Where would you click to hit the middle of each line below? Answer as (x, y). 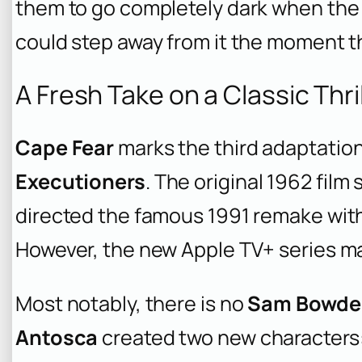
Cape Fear (65, 147)
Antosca (57, 337)
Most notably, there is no (132, 303)
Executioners (80, 181)
